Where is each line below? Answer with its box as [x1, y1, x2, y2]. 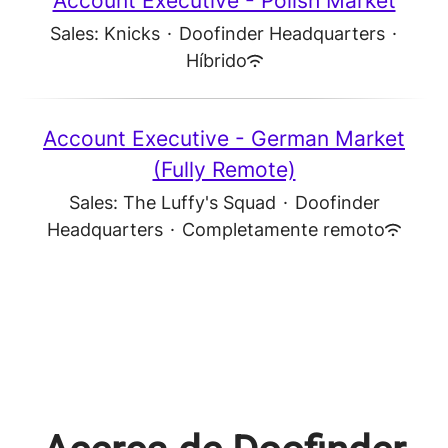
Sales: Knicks [49, 23, 160, 44]
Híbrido [185, 50, 247, 71]
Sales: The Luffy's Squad [68, 192, 276, 213]
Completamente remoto [182, 219, 385, 240]
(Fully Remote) [152, 157, 296, 182]
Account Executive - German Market [43, 126, 405, 151]
